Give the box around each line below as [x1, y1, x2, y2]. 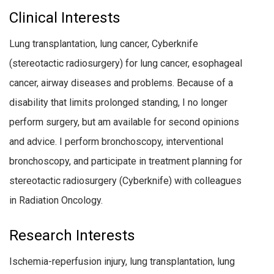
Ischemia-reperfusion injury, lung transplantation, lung [9, 255, 235, 267]
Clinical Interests [9, 9, 120, 26]
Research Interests [9, 226, 135, 244]
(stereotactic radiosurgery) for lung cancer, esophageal [9, 57, 242, 69]
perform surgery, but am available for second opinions [9, 116, 239, 128]
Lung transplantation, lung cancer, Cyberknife [9, 37, 198, 50]
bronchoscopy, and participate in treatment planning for [9, 155, 242, 167]
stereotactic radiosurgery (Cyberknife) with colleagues [9, 174, 242, 187]
